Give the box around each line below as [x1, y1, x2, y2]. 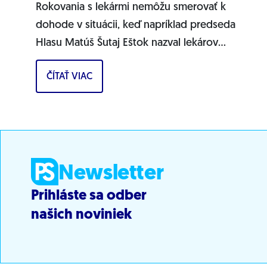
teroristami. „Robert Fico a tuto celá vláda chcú [36, 55, 257, 67]
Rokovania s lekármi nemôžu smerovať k [36, 1, 226, 13]
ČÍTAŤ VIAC [46, 72, 92, 82]
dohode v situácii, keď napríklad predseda [36, 19, 235, 31]
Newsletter [58, 163, 164, 185]
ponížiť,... [36, 73, 78, 85]
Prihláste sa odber [31, 188, 147, 203]
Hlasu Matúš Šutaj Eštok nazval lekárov [36, 37, 218, 49]
